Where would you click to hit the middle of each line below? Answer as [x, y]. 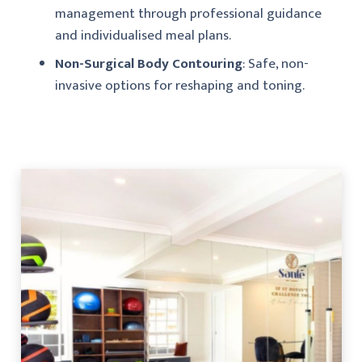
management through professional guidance [188, 13]
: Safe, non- [276, 64]
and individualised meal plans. [143, 35]
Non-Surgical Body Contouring [149, 64]
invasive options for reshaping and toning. [180, 86]
